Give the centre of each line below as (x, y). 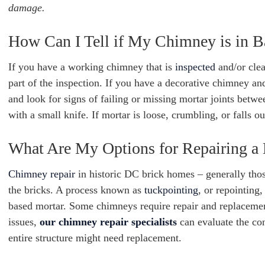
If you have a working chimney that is (90, 67)
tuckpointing (171, 190)
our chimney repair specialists (108, 222)
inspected (195, 67)
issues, (24, 222)
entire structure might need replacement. (95, 238)
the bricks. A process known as (76, 190)
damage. (27, 8)
